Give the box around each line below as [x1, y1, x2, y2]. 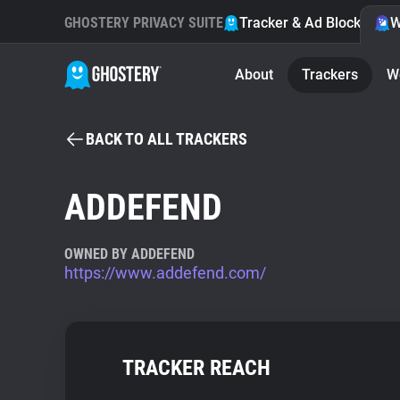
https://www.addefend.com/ [64, 263, 266, 282]
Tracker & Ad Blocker [239, 14, 374, 31]
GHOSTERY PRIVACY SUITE [64, 14, 223, 31]
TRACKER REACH [122, 355, 271, 380]
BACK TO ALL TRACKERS [86, 129, 247, 148]
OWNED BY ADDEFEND [64, 246, 195, 262]
